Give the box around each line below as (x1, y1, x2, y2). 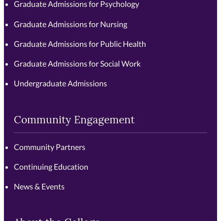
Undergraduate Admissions (14, 78, 108, 88)
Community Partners (14, 142, 86, 151)
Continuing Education (14, 161, 89, 171)
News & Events (14, 182, 65, 191)
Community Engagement (14, 115, 135, 126)
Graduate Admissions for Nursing (14, 19, 128, 29)
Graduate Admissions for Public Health (14, 38, 147, 48)
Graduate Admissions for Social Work (14, 59, 141, 69)
